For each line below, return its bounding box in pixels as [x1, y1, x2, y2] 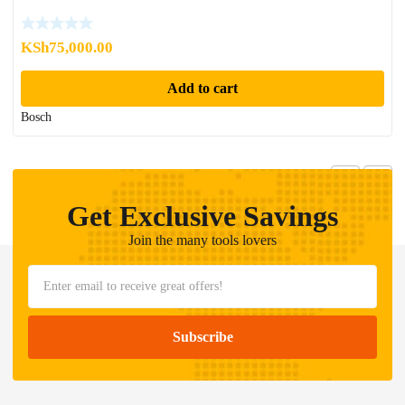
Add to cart [166, 80, 238, 97]
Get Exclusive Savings [67, 200, 338, 233]
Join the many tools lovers [128, 232, 277, 249]
